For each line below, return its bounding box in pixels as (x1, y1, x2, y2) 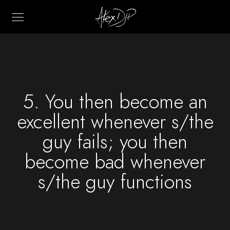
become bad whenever (25, 148, 205, 175)
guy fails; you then (43, 128, 187, 155)
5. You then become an (23, 88, 207, 115)
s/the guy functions (38, 168, 192, 195)
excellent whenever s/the (16, 108, 214, 135)
